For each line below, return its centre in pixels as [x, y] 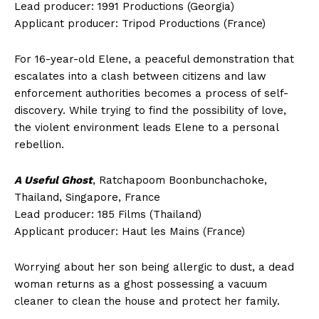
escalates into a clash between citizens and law [140, 76]
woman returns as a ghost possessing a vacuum [141, 284]
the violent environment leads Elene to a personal [146, 127]
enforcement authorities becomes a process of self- [151, 93]
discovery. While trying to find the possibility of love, [150, 110]
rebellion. [39, 144]
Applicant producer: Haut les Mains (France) [130, 231]
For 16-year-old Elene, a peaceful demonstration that [154, 59]
